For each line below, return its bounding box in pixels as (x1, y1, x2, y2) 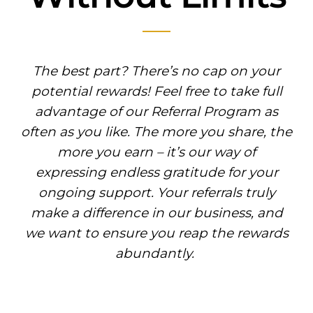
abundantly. (115, 245, 198, 262)
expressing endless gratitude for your (35, 164, 278, 181)
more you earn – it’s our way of (57, 144, 256, 161)
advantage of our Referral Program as (35, 103, 278, 120)
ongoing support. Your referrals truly (38, 184, 275, 201)
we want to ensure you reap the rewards (24, 225, 289, 242)
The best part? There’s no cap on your (33, 63, 280, 80)
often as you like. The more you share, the (21, 124, 292, 140)
